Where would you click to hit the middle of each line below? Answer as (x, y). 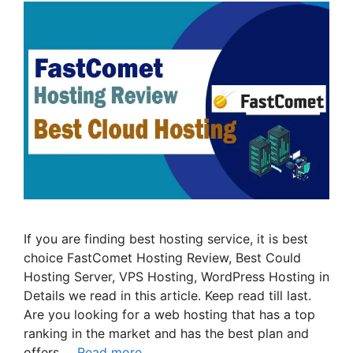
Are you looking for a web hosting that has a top (169, 315)
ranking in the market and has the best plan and (166, 334)
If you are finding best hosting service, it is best (166, 239)
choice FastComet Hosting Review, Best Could (162, 258)
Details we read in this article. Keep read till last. (167, 296)
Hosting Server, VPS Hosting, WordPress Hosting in (176, 277)
